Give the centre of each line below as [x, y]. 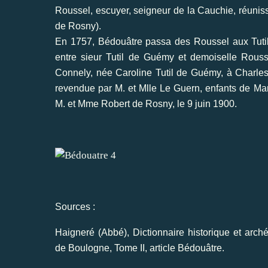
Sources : [75, 206]
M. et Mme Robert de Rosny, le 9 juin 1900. [146, 103]
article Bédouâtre [186, 248]
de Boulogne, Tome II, [102, 248]
